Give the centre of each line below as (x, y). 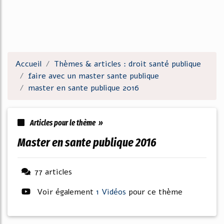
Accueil (28, 64)
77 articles (53, 172)
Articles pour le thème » (66, 123)
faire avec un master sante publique (93, 76)
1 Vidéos (112, 192)
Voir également (65, 192)
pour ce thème (155, 192)
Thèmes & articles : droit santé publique (127, 64)
